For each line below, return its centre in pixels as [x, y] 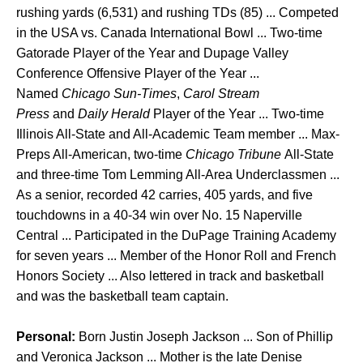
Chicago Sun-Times [119, 94]
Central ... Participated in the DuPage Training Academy [176, 235]
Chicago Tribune [233, 154]
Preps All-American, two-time [101, 154]
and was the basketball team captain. [122, 296]
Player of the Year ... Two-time [237, 114]
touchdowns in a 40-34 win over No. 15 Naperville [159, 215]
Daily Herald [114, 114]
